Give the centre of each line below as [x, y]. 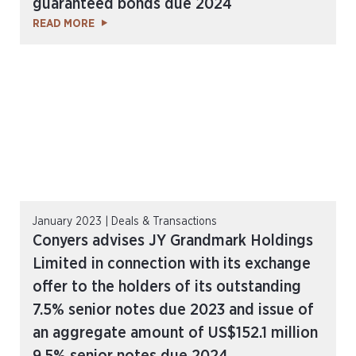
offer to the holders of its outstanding [167, 287]
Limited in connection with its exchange [172, 264]
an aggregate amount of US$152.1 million [175, 333]
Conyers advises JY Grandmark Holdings [173, 241]
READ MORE [64, 24]
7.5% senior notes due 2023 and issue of [173, 310]
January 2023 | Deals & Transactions [125, 222]
